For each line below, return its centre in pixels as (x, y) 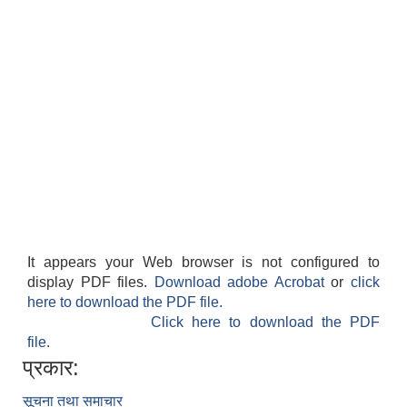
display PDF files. (91, 283)
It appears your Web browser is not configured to (203, 263)
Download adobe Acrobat (243, 283)
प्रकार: (51, 368)
